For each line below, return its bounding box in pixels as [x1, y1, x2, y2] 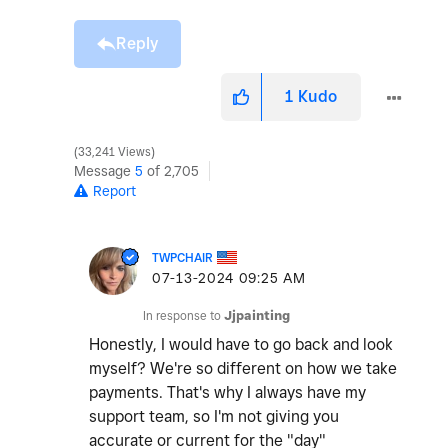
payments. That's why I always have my [89, 383, 366, 403]
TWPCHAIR [152, 250, 213, 266]
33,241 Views [75, 145, 154, 160]
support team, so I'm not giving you [89, 407, 339, 427]
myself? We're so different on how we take [89, 359, 397, 379]
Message [74, 163, 135, 180]
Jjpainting [224, 308, 290, 324]
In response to [143, 308, 224, 324]
